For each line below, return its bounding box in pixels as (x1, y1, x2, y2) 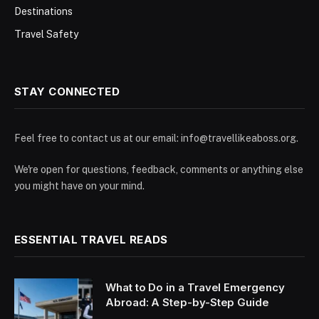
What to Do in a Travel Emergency (105, 281, 285, 294)
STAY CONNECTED (14, 85, 120, 98)
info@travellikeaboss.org (181, 132, 296, 144)
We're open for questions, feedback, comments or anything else (14, 164, 303, 175)
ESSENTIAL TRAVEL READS (14, 233, 168, 246)
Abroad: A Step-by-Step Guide (105, 296, 269, 309)
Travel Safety (14, 28, 78, 40)
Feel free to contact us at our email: (14, 132, 181, 144)
